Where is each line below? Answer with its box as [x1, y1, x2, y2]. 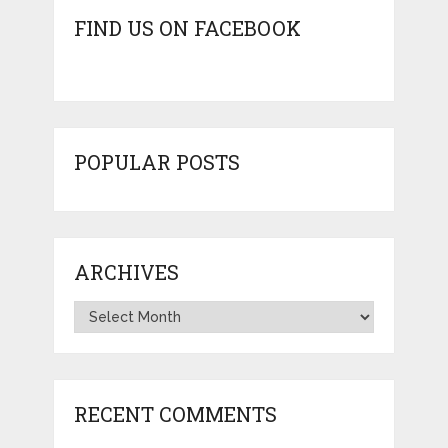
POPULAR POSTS [73, 149, 240, 176]
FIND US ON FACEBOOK [73, 15, 301, 42]
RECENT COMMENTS [73, 401, 277, 428]
